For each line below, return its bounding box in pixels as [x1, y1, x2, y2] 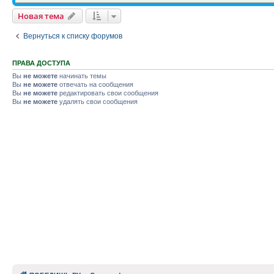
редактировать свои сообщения [57, 89, 158, 97]
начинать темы [57, 72, 106, 80]
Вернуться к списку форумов [23, 32, 122, 40]
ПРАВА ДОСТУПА [12, 59, 70, 67]
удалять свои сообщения [57, 98, 138, 105]
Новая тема [18, 10, 64, 21]
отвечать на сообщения [57, 81, 133, 88]
